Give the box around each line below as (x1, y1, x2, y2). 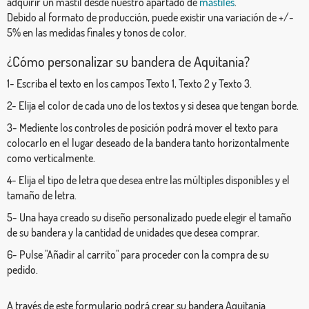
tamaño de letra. (7, 188, 77, 202)
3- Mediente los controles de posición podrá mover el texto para (7, 120, 278, 134)
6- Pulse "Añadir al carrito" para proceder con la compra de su (7, 247, 269, 261)
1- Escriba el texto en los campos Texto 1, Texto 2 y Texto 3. (7, 76, 252, 90)
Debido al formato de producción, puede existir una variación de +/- (7, 10, 294, 24)
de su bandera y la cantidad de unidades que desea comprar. (7, 225, 259, 239)
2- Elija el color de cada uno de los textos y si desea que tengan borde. (7, 98, 299, 112)
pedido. (7, 262, 38, 277)
